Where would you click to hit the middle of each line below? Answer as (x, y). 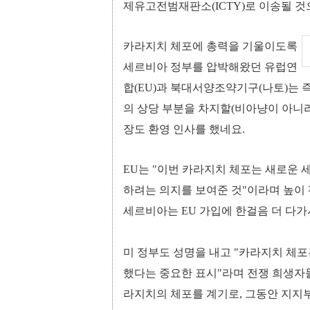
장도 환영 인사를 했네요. (184, 129)
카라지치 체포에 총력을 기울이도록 (210, 46)
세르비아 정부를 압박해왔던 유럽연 (210, 67)
